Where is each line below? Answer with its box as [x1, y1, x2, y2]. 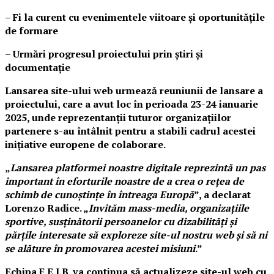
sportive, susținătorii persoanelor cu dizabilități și [5, 215, 237, 228]
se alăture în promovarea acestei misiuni [5, 242, 195, 255]
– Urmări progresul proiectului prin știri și [5, 47, 203, 61]
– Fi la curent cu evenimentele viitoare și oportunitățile [5, 10, 265, 24]
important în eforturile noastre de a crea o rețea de [5, 174, 244, 188]
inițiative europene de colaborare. [5, 138, 166, 151]
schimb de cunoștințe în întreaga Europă [5, 188, 194, 201]
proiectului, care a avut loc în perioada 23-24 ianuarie [5, 97, 258, 111]
